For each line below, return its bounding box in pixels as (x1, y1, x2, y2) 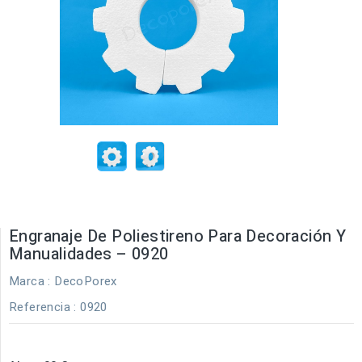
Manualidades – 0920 (9, 242, 169, 266)
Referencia (9, 297, 70, 316)
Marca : (9, 271, 51, 290)
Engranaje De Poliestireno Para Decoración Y (9, 224, 347, 248)
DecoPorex (54, 271, 117, 290)
